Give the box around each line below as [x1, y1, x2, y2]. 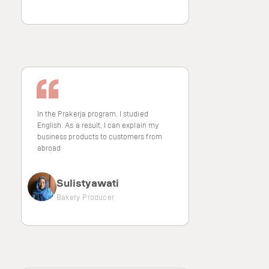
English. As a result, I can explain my [37, 120, 159, 130]
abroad [37, 143, 61, 153]
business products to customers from [37, 131, 162, 141]
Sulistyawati [56, 176, 119, 189]
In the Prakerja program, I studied [37, 109, 148, 118]
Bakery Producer [56, 192, 114, 202]
